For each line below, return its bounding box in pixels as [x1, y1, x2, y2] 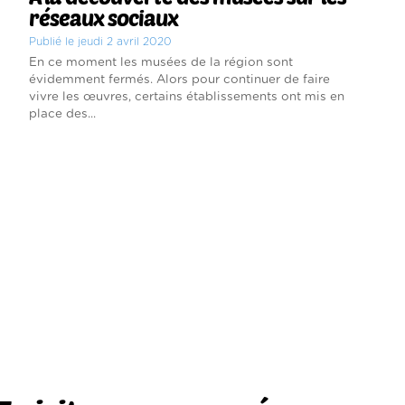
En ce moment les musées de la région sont [28, 55, 293, 69]
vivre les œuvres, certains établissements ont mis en [28, 89, 344, 103]
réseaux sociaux [28, 4, 178, 31]
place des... [28, 107, 96, 120]
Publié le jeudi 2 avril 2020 [28, 35, 172, 47]
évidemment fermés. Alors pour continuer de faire [28, 72, 330, 86]
